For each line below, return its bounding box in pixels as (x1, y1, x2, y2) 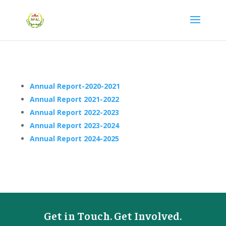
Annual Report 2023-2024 (29, 121, 119, 130)
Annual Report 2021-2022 (29, 94, 119, 104)
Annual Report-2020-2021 (29, 81, 120, 91)
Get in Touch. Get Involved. (44, 208, 182, 222)
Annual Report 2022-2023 (29, 107, 119, 117)
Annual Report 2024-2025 (29, 134, 119, 143)
